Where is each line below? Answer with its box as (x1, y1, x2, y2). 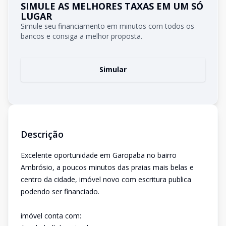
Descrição (21, 128, 64, 140)
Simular (99, 65, 127, 74)
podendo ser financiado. (21, 187, 99, 196)
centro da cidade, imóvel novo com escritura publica (21, 175, 191, 184)
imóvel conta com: (21, 211, 81, 220)
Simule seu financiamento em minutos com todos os (21, 21, 194, 31)
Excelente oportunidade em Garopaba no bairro (21, 150, 177, 160)
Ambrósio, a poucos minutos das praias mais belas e (21, 162, 194, 172)
